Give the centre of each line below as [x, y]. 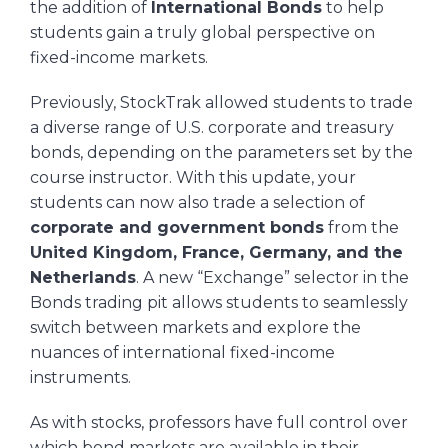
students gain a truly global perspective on [202, 32]
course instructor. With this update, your [193, 177]
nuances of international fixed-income [182, 352]
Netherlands [83, 277]
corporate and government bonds [177, 227]
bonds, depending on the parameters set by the [221, 152]
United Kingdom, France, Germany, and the [216, 252]
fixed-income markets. [119, 57]
